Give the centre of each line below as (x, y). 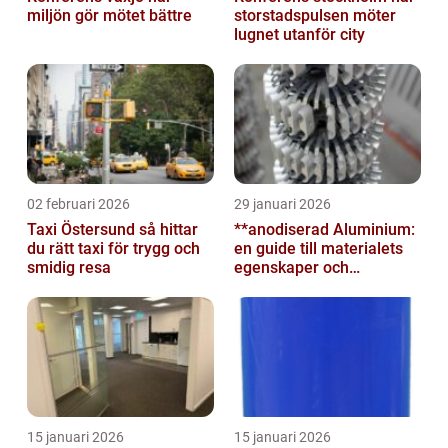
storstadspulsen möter (315, 16)
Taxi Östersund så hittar (83, 230)
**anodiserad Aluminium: (324, 230)
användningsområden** (319, 287)
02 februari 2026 (78, 204)
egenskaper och (291, 268)
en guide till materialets (318, 249)
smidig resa (69, 268)
